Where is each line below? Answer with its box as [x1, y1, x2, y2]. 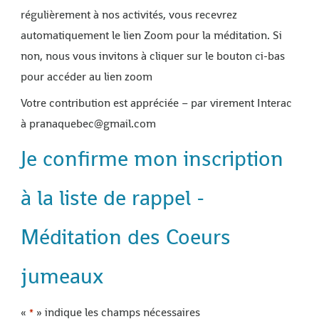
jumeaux [20, 262, 103, 290]
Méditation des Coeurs [20, 223, 231, 251]
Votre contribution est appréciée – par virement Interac [20, 95, 292, 110]
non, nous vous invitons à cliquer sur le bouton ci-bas [20, 48, 285, 63]
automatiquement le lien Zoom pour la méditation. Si [20, 27, 282, 43]
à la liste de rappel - [20, 184, 204, 211]
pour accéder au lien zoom [20, 68, 152, 84]
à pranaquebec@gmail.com [20, 115, 156, 131]
